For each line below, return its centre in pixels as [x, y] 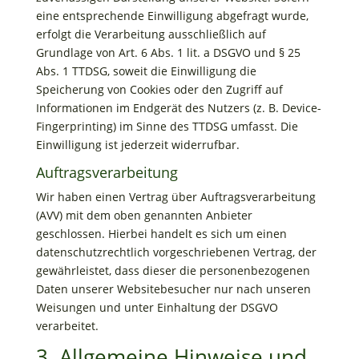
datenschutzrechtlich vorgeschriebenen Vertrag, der [176, 252]
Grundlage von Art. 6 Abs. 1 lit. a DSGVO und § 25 [168, 52]
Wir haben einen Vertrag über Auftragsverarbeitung [175, 197]
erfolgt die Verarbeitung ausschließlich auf [151, 34]
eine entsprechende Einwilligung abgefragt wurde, [172, 16]
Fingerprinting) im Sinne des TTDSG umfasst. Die [167, 126]
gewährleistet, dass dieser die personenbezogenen [173, 270]
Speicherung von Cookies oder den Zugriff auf [159, 89]
